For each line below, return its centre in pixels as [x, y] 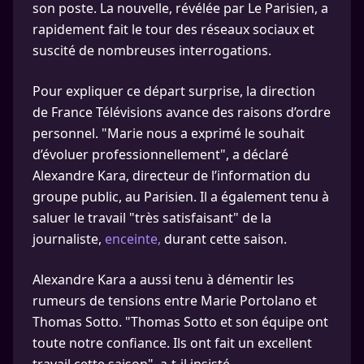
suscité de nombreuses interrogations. [152, 50]
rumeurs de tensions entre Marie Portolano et [175, 301]
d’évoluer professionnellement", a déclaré [160, 154]
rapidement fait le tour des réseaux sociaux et [173, 29]
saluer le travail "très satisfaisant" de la [152, 218]
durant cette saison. [224, 239]
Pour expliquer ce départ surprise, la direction [174, 91]
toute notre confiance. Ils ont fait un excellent [172, 343]
